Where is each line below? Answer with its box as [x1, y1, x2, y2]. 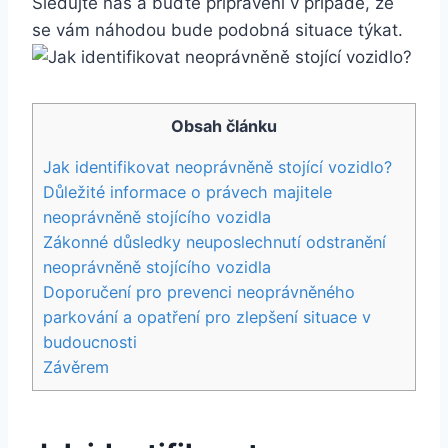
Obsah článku [171, 115, 277, 136]
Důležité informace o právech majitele [43, 181, 332, 202]
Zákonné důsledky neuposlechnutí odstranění [43, 231, 386, 252]
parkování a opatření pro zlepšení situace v [43, 306, 371, 327]
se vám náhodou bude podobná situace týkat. [32, 19, 403, 40]
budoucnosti [43, 331, 137, 352]
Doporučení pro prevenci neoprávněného [43, 281, 355, 302]
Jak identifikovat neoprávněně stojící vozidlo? [43, 156, 392, 177]
